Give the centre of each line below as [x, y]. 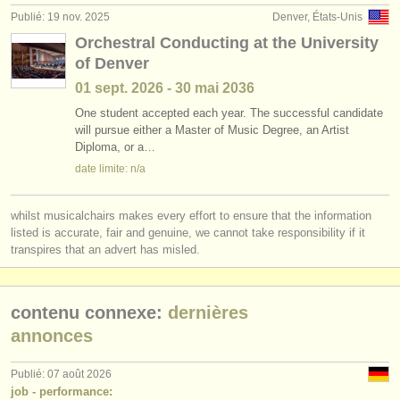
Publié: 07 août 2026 [61, 374]
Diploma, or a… [115, 147]
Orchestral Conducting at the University [227, 43]
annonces [52, 335]
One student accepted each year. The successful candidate [229, 113]
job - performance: [62, 391]
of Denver [112, 63]
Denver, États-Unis [317, 17]
